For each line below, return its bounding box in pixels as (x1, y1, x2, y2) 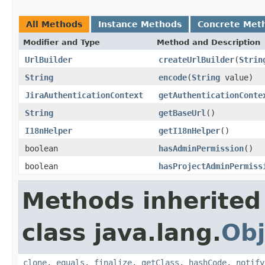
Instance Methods (98, 19, 182, 29)
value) (220, 72, 253, 82)
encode (159, 72, 187, 82)
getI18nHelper (159, 125, 220, 135)
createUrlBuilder (159, 54, 234, 64)
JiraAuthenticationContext (25, 90, 143, 100)
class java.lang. (22, 219, 221, 246)
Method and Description (157, 37, 260, 47)
